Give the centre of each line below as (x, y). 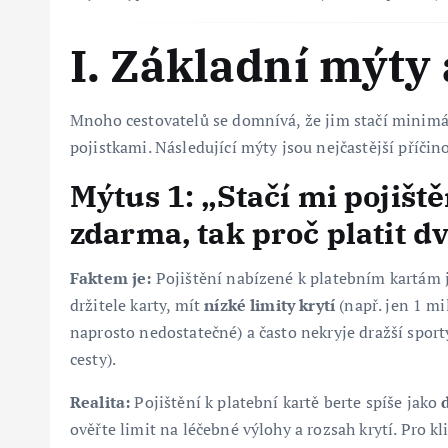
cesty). (93, 358)
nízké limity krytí (270, 304)
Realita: (100, 401)
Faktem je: (111, 277)
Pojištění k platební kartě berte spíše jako (286, 401)
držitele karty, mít (137, 304)
